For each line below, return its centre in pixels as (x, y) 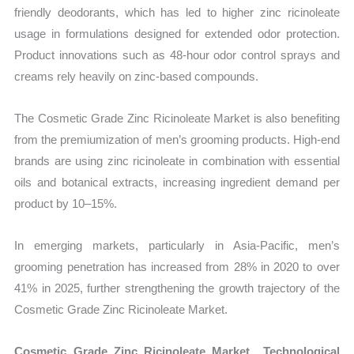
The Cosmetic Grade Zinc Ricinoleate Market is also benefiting (177, 118)
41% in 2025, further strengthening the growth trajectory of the (177, 288)
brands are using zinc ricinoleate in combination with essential (177, 160)
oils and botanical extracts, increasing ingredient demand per (177, 182)
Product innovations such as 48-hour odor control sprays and (177, 55)
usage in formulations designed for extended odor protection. (177, 33)
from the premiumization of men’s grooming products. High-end (177, 139)
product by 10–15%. (66, 203)
